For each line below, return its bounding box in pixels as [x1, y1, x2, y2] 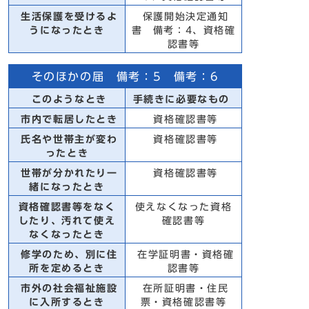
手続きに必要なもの [132, 94, 235, 104]
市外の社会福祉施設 [16, 283, 118, 293]
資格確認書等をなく [18, 202, 116, 212]
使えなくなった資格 [134, 202, 232, 212]
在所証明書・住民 [138, 283, 229, 293]
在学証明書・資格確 [132, 250, 235, 259]
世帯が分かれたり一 [16, 168, 118, 178]
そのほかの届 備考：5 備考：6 [31, 71, 219, 82]
